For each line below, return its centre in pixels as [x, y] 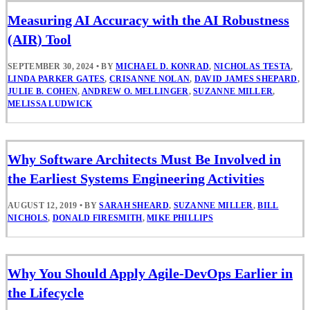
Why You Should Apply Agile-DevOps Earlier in [150, 273]
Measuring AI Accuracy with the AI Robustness [148, 20]
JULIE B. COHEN [43, 91]
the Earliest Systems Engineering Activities [136, 178]
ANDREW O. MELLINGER [135, 91]
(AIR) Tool [39, 39]
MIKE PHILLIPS [180, 218]
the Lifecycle [46, 292]
